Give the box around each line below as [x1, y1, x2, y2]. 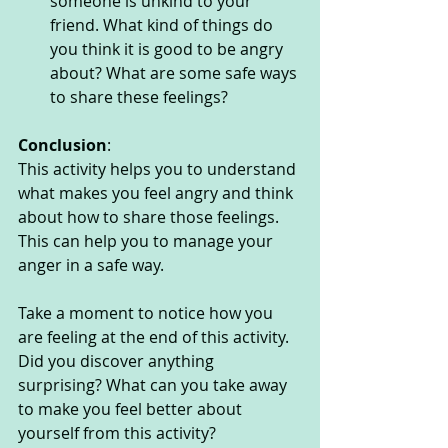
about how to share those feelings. [18, 206, 283, 229]
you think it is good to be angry [50, 38, 287, 61]
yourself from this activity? [18, 422, 216, 445]
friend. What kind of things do [50, 14, 277, 37]
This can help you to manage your [18, 230, 277, 253]
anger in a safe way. [18, 254, 168, 277]
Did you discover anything [18, 350, 218, 373]
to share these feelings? [50, 86, 232, 109]
